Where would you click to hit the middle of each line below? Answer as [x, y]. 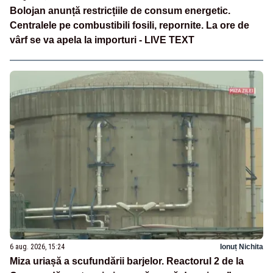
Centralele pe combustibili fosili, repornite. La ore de [129, 25]
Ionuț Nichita [242, 246]
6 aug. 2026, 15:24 [37, 246]
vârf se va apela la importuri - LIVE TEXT [102, 40]
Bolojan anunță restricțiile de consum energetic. [120, 10]
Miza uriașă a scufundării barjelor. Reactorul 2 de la [127, 261]
